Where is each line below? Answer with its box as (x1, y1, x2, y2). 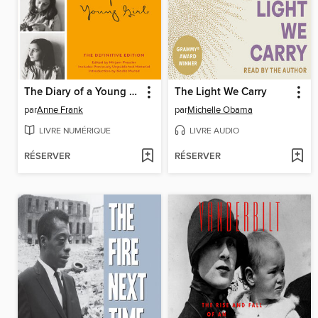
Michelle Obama (187, 104, 253, 116)
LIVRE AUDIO (189, 125, 239, 136)
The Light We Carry (174, 85, 267, 99)
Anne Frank (37, 104, 83, 116)
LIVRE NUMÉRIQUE (39, 125, 111, 136)
